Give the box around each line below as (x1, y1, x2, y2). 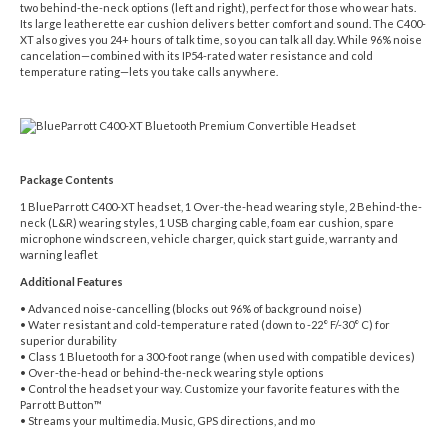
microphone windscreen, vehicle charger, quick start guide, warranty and (20, 231, 398, 245)
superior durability (20, 333, 117, 347)
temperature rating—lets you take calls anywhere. (20, 64, 278, 78)
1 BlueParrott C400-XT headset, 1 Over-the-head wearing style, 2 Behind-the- (20, 199, 422, 213)
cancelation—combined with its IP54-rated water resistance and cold (20, 48, 373, 62)
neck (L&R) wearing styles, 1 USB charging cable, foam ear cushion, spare (20, 215, 394, 229)
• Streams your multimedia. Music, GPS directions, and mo (20, 413, 315, 427)
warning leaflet (20, 247, 98, 261)
